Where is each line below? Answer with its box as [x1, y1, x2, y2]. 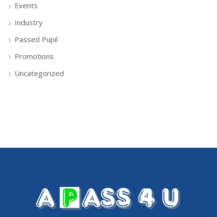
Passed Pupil [15, 34, 58, 44]
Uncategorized [15, 68, 64, 78]
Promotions [15, 51, 54, 61]
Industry [15, 17, 43, 27]
